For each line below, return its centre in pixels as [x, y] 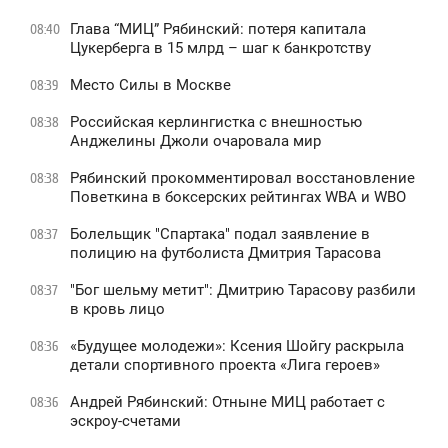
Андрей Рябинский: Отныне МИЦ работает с [227, 401]
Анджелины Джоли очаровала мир [195, 140]
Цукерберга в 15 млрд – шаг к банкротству [220, 47]
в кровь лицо [117, 308]
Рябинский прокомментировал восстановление [242, 177]
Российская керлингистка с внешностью [216, 121]
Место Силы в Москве [150, 84]
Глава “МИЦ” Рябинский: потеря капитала [218, 28]
